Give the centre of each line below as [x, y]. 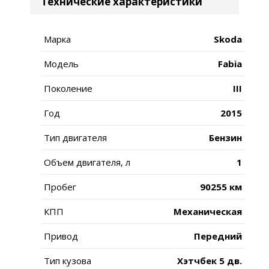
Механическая [208, 211]
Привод [61, 236]
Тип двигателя [75, 137]
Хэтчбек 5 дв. [210, 260]
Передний [218, 236]
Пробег [60, 186]
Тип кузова [68, 260]
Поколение [68, 88]
